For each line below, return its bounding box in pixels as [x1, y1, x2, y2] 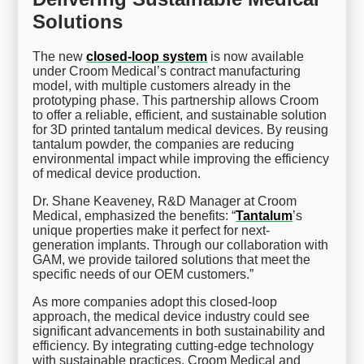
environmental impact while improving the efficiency [32, 151, 330, 166]
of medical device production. [32, 166, 201, 180]
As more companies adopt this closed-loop [32, 294, 278, 309]
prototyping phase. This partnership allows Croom [32, 93, 319, 107]
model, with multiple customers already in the [32, 78, 292, 93]
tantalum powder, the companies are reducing [32, 136, 295, 151]
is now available [207, 49, 305, 63]
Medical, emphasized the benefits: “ [32, 208, 236, 223]
